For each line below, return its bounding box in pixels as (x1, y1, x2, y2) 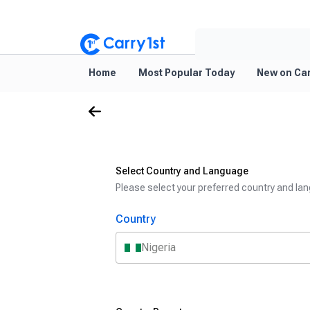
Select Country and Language (116, 165, 248, 176)
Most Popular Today (138, 67, 235, 78)
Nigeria (141, 241, 176, 254)
